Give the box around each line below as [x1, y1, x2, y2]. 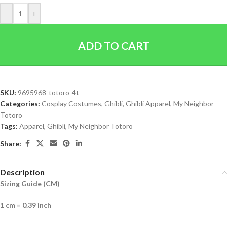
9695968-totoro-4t [18, 88, 79, 97]
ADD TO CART [78, 39, 149, 52]
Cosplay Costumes [42, 99, 101, 108]
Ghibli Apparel [126, 99, 170, 108]
